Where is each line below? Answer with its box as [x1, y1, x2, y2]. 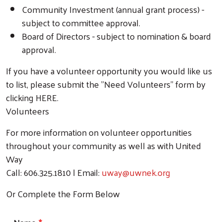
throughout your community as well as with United [6, 137, 201, 154]
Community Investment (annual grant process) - [22, 1, 204, 18]
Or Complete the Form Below [6, 185, 120, 202]
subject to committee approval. [22, 14, 140, 31]
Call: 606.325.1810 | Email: [6, 164, 102, 181]
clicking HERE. [6, 89, 58, 106]
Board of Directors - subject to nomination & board [22, 28, 211, 45]
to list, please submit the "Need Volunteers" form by [6, 76, 206, 93]
